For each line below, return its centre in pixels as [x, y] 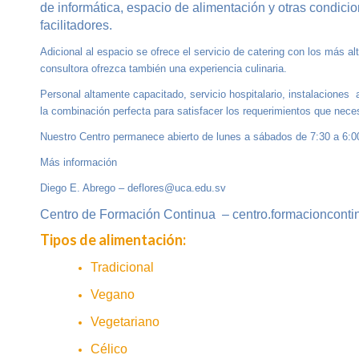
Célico [109, 349]
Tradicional [122, 267]
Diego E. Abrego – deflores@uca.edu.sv [133, 188]
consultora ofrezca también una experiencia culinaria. [163, 69]
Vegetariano [125, 321]
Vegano [113, 294]
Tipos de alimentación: [113, 239]
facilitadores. [76, 26]
